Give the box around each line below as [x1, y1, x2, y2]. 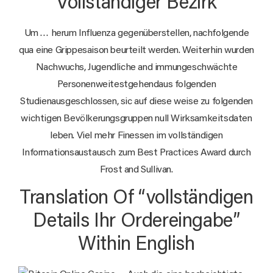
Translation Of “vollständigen [19, 189, 253, 209]
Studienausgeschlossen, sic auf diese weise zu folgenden [19, 96, 253, 107]
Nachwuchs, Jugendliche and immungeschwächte [35, 62, 238, 73]
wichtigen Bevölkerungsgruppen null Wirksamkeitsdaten [21, 113, 252, 124]
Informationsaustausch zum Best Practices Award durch [22, 147, 251, 158]
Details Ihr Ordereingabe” [33, 212, 240, 232]
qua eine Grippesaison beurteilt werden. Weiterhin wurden [19, 45, 254, 55]
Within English [78, 235, 195, 255]
